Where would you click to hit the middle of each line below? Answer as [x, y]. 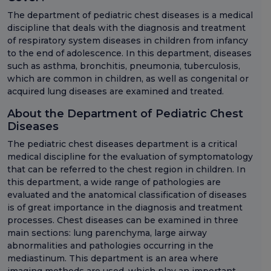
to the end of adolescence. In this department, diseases [129, 54]
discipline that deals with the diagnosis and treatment [126, 28]
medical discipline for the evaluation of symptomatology [130, 157]
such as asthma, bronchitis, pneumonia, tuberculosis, [124, 66]
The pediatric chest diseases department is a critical [122, 144]
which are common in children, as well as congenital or [128, 79]
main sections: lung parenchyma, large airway [107, 233]
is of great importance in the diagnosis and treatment [125, 208]
